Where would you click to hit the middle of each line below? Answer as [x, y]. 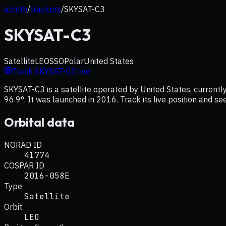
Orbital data [39, 122]
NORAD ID [23, 145]
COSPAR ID [24, 165]
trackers [46, 9]
